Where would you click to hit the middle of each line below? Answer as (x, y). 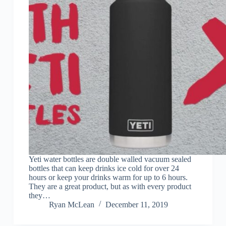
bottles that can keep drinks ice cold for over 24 (104, 168)
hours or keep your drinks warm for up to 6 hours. (108, 178)
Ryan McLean (71, 205)
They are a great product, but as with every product (110, 187)
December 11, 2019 (136, 205)
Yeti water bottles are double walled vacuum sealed (110, 159)
